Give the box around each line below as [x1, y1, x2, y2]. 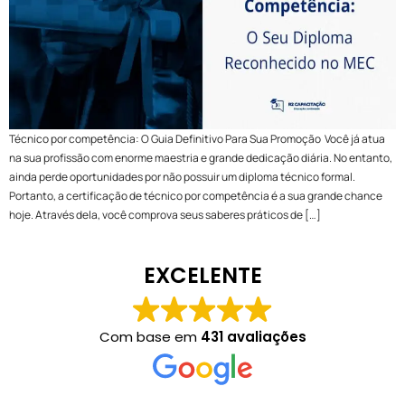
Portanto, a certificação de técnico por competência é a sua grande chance [9, 188, 382, 204]
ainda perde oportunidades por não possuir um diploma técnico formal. [9, 169, 355, 185]
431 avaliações [200, 326, 306, 346]
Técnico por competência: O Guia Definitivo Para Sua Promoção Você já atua [9, 131, 385, 147]
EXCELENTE [143, 259, 262, 290]
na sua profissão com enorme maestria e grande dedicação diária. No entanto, [9, 150, 392, 166]
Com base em [99, 326, 201, 346]
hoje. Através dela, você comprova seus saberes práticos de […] [9, 207, 321, 223]
